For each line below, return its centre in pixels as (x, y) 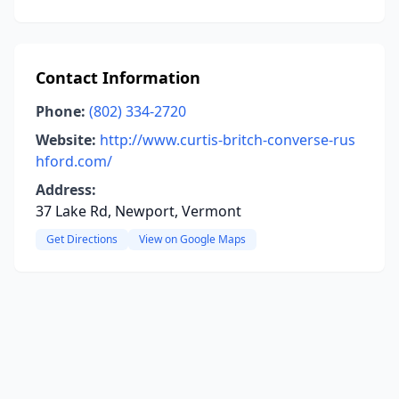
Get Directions (82, 239)
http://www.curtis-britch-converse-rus (228, 140)
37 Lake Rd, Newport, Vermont (138, 211)
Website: (66, 140)
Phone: (61, 111)
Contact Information (118, 77)
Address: (66, 190)
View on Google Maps (192, 239)
